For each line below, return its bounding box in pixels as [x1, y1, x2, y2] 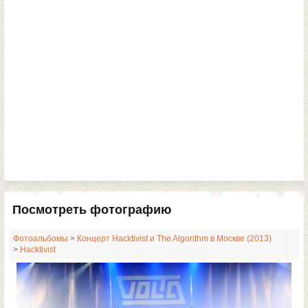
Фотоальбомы [13, 234, 68, 243]
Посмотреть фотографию [12, 203, 171, 217]
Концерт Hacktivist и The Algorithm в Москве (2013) [77, 234, 272, 243]
